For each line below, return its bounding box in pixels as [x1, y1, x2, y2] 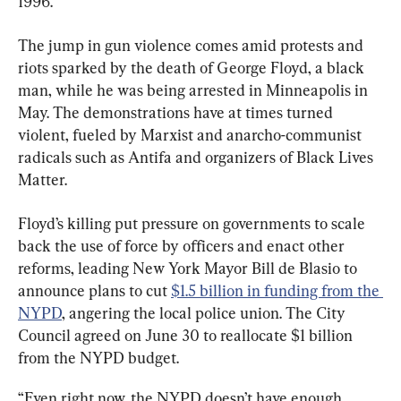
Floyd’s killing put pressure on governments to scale [18, 214, 369, 234]
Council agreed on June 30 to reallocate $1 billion [18, 326, 356, 346]
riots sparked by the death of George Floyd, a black [18, 58, 368, 78]
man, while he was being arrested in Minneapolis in [18, 81, 371, 100]
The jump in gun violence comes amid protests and [18, 36, 367, 55]
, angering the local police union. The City [62, 303, 349, 323]
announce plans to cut [18, 281, 171, 301]
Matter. [18, 170, 67, 190]
